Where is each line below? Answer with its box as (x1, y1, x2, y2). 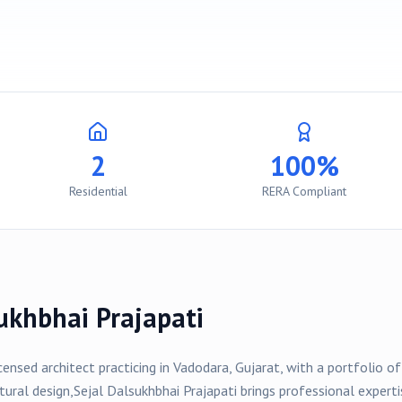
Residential (68, 183, 127, 199)
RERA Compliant (262, 183, 346, 199)
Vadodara (173, 358, 229, 376)
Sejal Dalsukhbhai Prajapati (74, 381, 237, 399)
